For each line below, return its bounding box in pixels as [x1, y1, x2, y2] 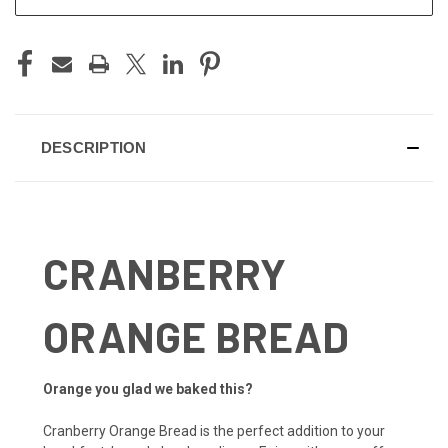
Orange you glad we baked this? [43, 380, 253, 397]
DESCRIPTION [40, 138, 147, 156]
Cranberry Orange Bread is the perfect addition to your [43, 422, 385, 439]
